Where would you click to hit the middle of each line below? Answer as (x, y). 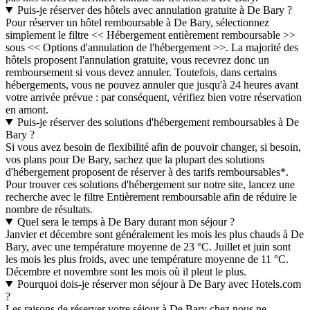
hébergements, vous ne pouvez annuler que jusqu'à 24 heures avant (152, 84)
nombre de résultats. (49, 209)
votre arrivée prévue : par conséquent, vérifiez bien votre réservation (154, 97)
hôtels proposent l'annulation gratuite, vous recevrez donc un (137, 60)
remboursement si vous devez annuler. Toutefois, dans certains (141, 72)
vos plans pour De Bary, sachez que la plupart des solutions (135, 159)
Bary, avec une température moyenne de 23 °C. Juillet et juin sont (148, 246)
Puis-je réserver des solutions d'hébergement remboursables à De (158, 122)
